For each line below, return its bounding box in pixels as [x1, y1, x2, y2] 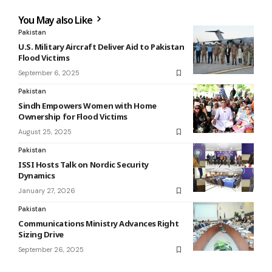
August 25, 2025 [18, 127, 72, 137]
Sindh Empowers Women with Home [18, 100, 157, 112]
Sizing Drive [18, 229, 64, 240]
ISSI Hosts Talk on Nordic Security [18, 159, 149, 171]
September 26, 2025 [18, 245, 84, 254]
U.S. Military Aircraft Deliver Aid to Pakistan [18, 41, 185, 53]
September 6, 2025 [18, 69, 80, 78]
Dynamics [18, 170, 55, 182]
